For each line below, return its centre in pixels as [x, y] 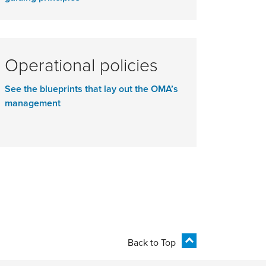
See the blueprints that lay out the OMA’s [91, 88]
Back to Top [152, 242]
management [33, 103]
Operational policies [81, 64]
